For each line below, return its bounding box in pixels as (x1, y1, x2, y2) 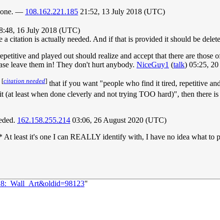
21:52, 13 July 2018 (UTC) (78, 7, 165, 16)
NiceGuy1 (137, 60, 169, 69)
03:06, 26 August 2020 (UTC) (70, 115, 166, 124)
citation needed (3, 77, 45, 84)
